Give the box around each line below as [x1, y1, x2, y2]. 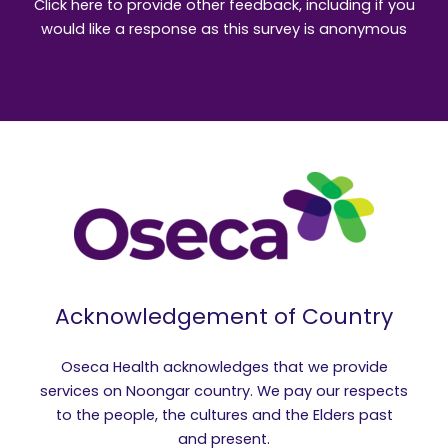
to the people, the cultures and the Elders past [55, 405, 393, 426]
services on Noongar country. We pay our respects [40, 381, 408, 402]
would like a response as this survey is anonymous [41, 19, 407, 40]
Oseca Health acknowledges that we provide [60, 357, 388, 378]
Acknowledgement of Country [55, 301, 393, 333]
